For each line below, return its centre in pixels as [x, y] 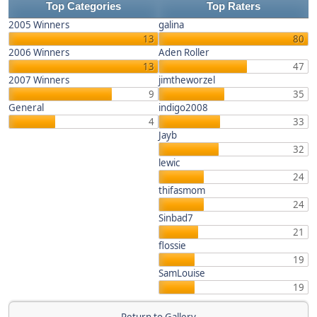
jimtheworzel [187, 80]
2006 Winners [39, 52]
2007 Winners [39, 80]
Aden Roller [184, 52]
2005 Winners [39, 25]
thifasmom [182, 190]
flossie [172, 246]
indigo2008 [183, 108]
